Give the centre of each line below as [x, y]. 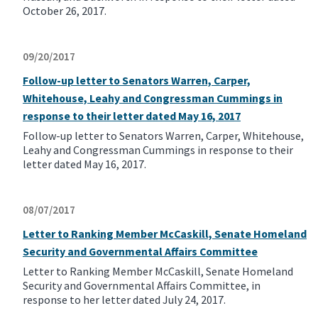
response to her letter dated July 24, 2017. [124, 300]
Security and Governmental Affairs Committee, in [142, 286]
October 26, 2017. [65, 11]
